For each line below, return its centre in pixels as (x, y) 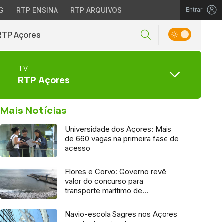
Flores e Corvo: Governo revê (115, 171)
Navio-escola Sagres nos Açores (121, 214)
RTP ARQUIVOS (96, 10)
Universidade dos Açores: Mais (118, 129)
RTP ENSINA (37, 10)
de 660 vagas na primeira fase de (122, 139)
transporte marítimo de (103, 190)
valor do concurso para (104, 181)
